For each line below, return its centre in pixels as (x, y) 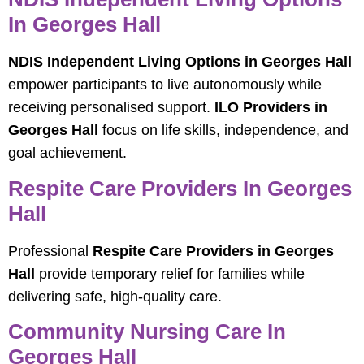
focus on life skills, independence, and (223, 130)
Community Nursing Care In (147, 332)
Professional (50, 251)
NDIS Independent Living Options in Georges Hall (180, 62)
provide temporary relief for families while (170, 273)
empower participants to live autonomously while (165, 85)
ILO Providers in (271, 108)
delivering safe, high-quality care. (115, 296)
